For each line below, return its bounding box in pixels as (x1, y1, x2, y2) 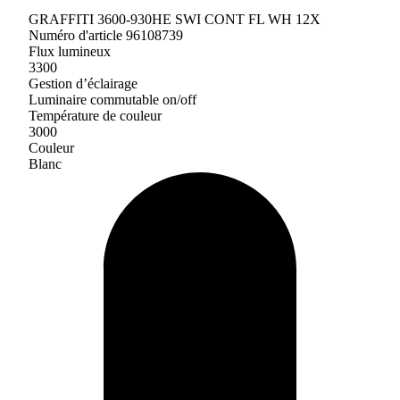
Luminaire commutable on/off (29, 92, 196, 107)
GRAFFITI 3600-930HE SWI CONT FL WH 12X (29, 12, 321, 27)
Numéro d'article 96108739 (29, 28, 183, 43)
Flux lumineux (29, 44, 111, 59)
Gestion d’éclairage (29, 76, 137, 91)
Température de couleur (29, 108, 162, 123)
